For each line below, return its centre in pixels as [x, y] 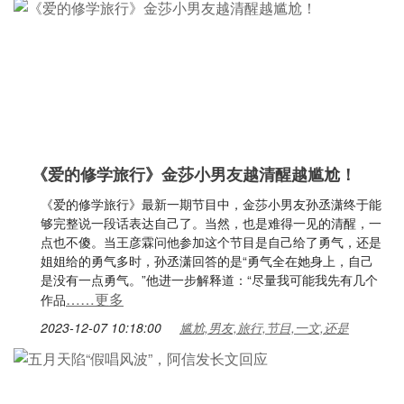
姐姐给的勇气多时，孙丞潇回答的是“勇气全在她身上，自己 [207, 261]
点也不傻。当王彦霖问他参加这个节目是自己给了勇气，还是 [211, 242]
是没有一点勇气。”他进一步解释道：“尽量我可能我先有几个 [209, 280]
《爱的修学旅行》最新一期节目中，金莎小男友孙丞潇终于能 [211, 204]
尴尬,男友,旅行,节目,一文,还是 [264, 327]
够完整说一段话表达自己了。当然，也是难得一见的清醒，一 [211, 223]
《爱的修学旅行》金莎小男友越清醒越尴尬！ [194, 174]
